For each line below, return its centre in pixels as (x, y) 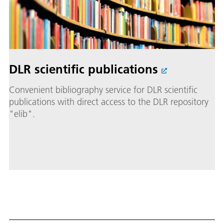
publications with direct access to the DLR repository (109, 102)
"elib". (22, 114)
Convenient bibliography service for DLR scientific (103, 90)
